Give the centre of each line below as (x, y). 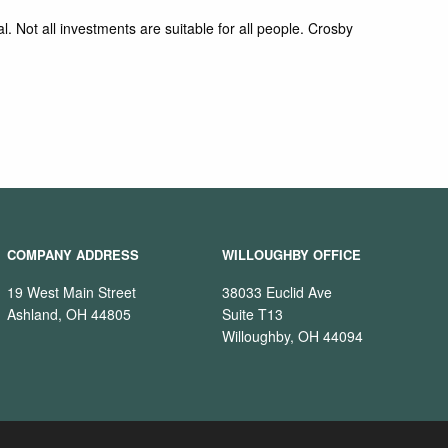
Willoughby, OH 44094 (293, 336)
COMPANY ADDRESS (73, 255)
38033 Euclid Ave (277, 292)
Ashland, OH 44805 (69, 314)
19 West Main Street (72, 292)
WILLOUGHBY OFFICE (292, 255)
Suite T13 (253, 314)
